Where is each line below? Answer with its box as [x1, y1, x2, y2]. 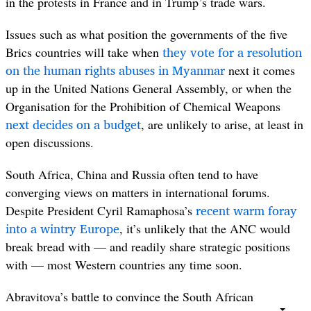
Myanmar [172, 59, 225, 81]
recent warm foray [196, 200, 297, 221]
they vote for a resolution [162, 41, 302, 62]
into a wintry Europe [6, 218, 119, 239]
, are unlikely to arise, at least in [141, 115, 303, 133]
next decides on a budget [6, 113, 141, 135]
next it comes [228, 61, 295, 78]
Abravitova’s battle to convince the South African [6, 288, 253, 305]
